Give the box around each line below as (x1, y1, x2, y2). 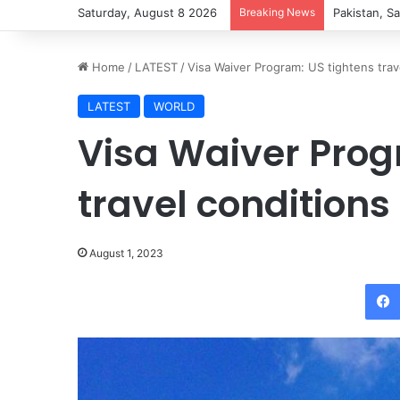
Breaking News (239, 5, 315, 19)
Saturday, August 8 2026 (78, 5, 217, 20)
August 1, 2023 (89, 246, 163, 260)
